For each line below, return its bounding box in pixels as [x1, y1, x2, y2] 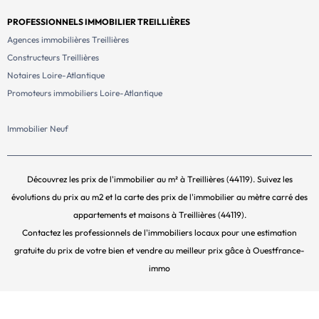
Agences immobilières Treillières [7, 33, 129, 45]
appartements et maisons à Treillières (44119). [73, 209, 246, 220]
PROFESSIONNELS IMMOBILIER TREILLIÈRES [7, 16, 190, 27]
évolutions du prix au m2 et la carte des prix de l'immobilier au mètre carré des [11, 191, 308, 202]
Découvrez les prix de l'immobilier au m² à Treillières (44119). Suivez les [26, 173, 293, 184]
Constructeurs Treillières [7, 51, 99, 63]
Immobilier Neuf [7, 122, 68, 134]
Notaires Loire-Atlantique [7, 69, 105, 80]
